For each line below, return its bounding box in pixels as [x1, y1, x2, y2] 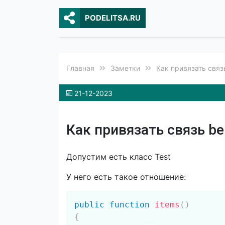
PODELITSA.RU [85, 13, 141, 23]
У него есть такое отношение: [66, 172, 186, 182]
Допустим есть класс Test [66, 152, 171, 162]
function [109, 200, 150, 209]
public [74, 200, 104, 209]
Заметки [110, 64, 140, 72]
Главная [66, 64, 94, 72]
